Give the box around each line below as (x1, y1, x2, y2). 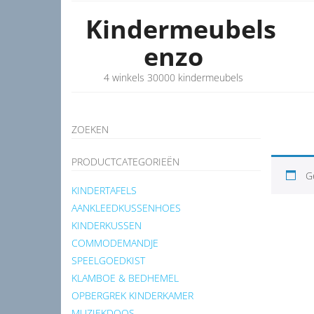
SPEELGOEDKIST (71, 254, 145, 267)
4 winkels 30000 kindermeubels (103, 71, 243, 84)
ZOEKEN (71, 123, 109, 136)
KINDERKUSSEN (71, 219, 142, 232)
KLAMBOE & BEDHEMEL (71, 271, 179, 285)
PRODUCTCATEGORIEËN (71, 155, 179, 168)
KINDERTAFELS (71, 184, 137, 197)
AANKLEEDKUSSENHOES (71, 201, 181, 214)
